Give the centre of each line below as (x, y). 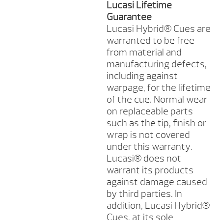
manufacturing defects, (156, 64)
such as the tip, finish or (156, 123)
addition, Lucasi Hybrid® (158, 206)
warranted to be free (150, 41)
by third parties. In (144, 194)
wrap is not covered (148, 135)
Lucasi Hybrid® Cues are (158, 29)
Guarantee (130, 17)
